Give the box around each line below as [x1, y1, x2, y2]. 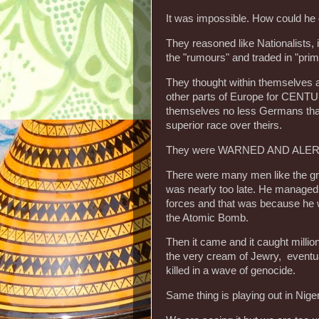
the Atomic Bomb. [166, 211, 249, 224]
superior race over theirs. [166, 119, 282, 131]
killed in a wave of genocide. [166, 265, 296, 277]
